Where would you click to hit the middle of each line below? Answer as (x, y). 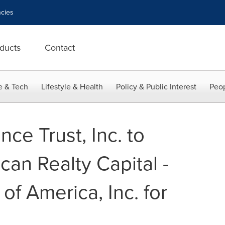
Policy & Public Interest (156, 87)
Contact (60, 48)
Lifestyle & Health (72, 87)
